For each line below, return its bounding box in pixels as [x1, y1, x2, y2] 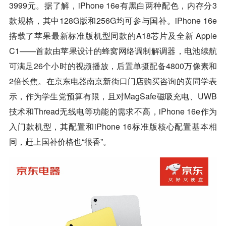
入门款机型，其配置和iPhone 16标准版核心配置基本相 [9, 120, 217, 132]
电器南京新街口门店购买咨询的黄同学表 [70, 75, 217, 87]
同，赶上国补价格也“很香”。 [9, 135, 111, 147]
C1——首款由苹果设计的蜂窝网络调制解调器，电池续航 [9, 44, 217, 56]
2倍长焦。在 [9, 75, 54, 87]
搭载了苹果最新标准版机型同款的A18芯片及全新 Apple [9, 29, 217, 41]
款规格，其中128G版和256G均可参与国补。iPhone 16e [9, 14, 217, 26]
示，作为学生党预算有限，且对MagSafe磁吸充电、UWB [9, 90, 217, 102]
